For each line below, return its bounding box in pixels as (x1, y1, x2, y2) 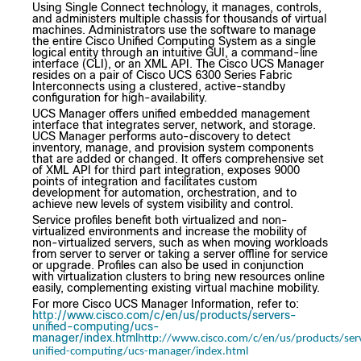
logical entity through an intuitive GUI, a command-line (32, 46, 317, 60)
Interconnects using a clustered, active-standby (32, 80, 285, 93)
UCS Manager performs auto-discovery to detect (32, 130, 291, 143)
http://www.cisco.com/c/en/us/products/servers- (32, 309, 297, 322)
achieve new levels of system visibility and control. (32, 197, 293, 211)
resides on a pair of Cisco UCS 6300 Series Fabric (32, 68, 293, 82)
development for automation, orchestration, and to (32, 186, 297, 200)
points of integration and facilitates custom (32, 175, 257, 189)
